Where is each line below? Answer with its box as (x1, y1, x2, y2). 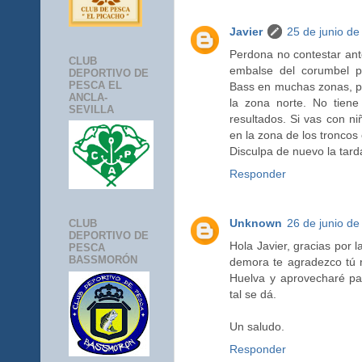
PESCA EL (69, 78, 122, 91)
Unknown (229, 216, 282, 229)
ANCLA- (69, 90, 107, 103)
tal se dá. (229, 287, 276, 301)
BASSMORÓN (69, 254, 137, 267)
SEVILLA (69, 103, 114, 116)
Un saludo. (229, 319, 284, 333)
